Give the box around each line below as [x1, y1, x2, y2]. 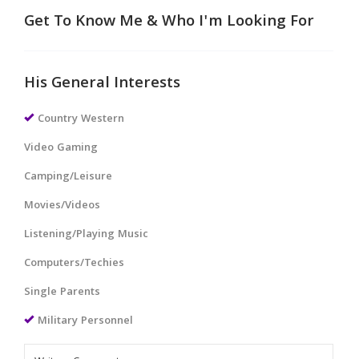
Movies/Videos [24, 196, 100, 215]
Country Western [38, 110, 124, 128]
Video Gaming [24, 139, 98, 157]
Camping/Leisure [24, 167, 112, 186]
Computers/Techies [24, 254, 124, 272]
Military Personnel [38, 312, 133, 330]
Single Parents [24, 283, 100, 301]
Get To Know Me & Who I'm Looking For [24, 9, 314, 35]
